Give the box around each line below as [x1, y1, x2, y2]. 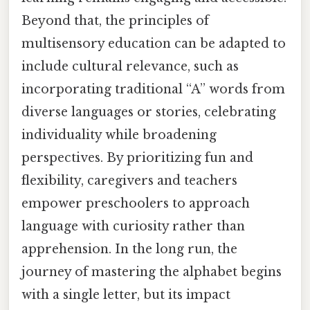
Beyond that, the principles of [21, 12, 209, 28]
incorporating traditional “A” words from [21, 81, 285, 97]
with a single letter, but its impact [21, 286, 230, 302]
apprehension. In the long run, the [21, 241, 237, 257]
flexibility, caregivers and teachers [21, 172, 237, 188]
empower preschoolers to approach [21, 195, 250, 211]
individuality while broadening [21, 127, 217, 143]
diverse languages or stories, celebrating [21, 104, 276, 120]
